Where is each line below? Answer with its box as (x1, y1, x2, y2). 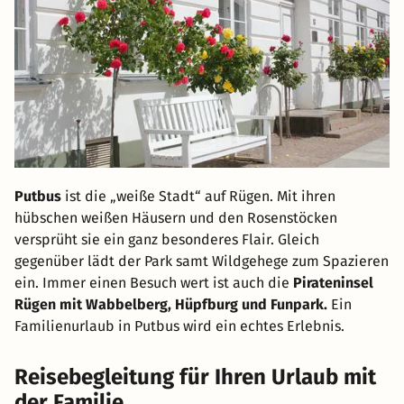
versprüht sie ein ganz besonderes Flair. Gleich (14, 231, 319, 249)
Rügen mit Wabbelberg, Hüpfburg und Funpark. (14, 296, 327, 314)
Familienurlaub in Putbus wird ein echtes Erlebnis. (14, 317, 344, 335)
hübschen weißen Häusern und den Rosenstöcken (14, 209, 337, 227)
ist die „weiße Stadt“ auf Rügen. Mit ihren (61, 188, 335, 206)
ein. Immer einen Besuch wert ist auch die (14, 274, 293, 292)
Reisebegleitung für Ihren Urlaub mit (14, 364, 376, 390)
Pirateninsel (293, 274, 373, 292)
